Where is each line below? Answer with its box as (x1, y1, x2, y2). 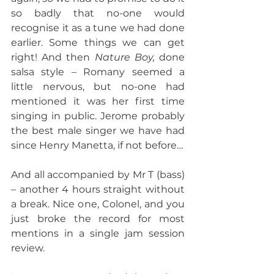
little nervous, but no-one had (11, 81, 185, 92)
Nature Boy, (94, 51, 155, 63)
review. (11, 242, 45, 254)
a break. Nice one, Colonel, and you (11, 198, 185, 210)
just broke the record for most (11, 213, 185, 224)
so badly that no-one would (11, 7, 185, 19)
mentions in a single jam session (11, 228, 185, 239)
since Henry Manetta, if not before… (11, 139, 183, 151)
